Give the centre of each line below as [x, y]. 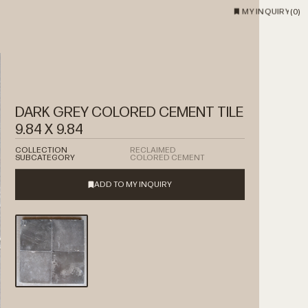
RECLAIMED [201, 150]
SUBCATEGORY [93, 157]
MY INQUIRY [266, 12]
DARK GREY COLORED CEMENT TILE [178, 112]
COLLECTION [90, 150]
